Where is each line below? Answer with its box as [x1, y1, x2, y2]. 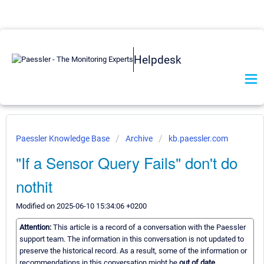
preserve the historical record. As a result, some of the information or [19, 246, 247, 256]
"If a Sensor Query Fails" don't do [16, 151, 237, 173]
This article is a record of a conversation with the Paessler [53, 223, 246, 232]
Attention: [19, 223, 53, 232]
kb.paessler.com [169, 134, 228, 143]
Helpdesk [134, 52, 181, 67]
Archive [126, 134, 153, 143]
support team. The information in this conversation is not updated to [19, 235, 244, 244]
